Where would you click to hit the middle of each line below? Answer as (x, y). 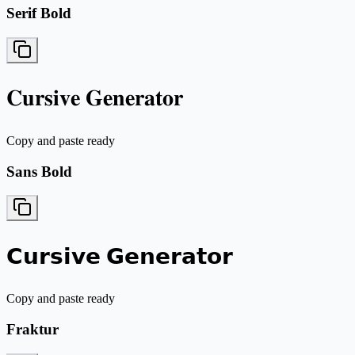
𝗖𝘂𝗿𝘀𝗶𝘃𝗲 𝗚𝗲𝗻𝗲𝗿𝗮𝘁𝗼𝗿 (120, 257)
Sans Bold (39, 171)
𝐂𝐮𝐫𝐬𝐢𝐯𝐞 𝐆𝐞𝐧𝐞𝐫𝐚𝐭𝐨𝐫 (95, 97)
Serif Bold (39, 13)
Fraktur (32, 330)
